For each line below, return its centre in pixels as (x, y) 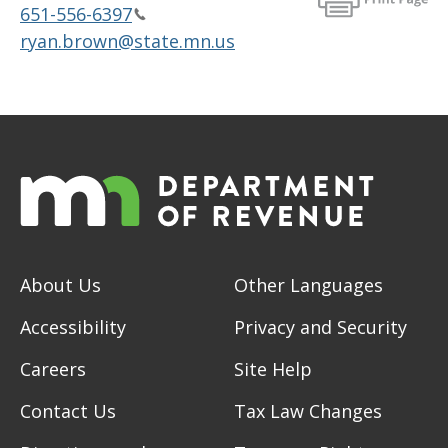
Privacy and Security (320, 326)
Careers (53, 368)
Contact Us (68, 410)
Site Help (273, 368)
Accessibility (73, 326)
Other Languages (308, 284)
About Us (60, 284)
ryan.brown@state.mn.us (127, 40)
